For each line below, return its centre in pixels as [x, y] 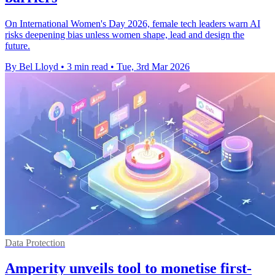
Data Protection [35, 242]
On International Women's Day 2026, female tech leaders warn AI [133, 23]
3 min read [87, 66]
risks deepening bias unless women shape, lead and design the [125, 34]
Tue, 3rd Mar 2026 [153, 66]
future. [17, 45]
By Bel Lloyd [32, 66]
